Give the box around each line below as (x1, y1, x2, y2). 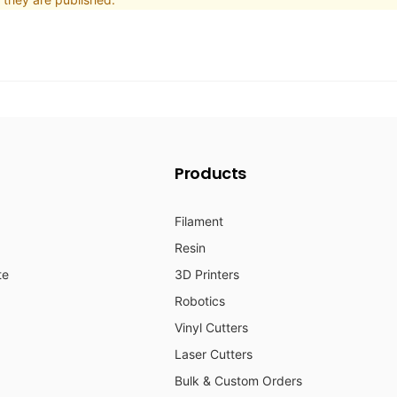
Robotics (175, 293, 225, 309)
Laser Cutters (175, 346, 253, 362)
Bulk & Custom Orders (175, 373, 302, 389)
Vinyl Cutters (175, 320, 248, 336)
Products (175, 162, 247, 185)
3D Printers (175, 267, 239, 283)
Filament (175, 214, 223, 230)
